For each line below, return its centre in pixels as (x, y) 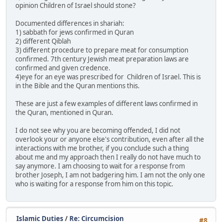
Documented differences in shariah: (70, 23)
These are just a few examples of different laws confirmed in (107, 103)
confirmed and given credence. (63, 68)
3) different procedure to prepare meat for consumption (102, 50)
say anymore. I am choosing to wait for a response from (100, 166)
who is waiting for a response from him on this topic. (94, 184)
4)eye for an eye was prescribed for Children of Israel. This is (108, 77)
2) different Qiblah (43, 41)
